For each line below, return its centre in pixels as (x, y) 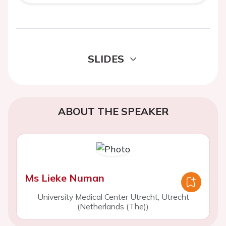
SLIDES (106, 59)
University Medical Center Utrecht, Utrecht (113, 197)
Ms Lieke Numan (65, 178)
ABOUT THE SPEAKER (113, 111)
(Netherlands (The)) (113, 206)
